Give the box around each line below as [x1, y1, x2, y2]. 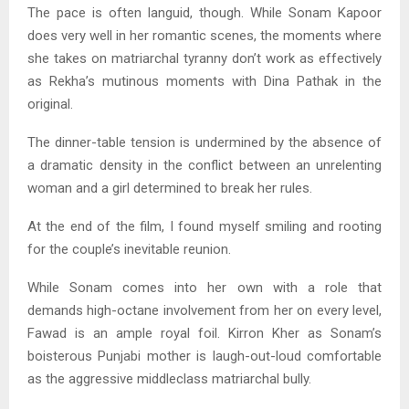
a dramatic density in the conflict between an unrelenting [27, 156, 382, 173]
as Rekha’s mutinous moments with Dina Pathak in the [27, 72, 382, 89]
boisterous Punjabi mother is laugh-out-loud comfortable [27, 347, 382, 364]
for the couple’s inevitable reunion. [27, 240, 231, 257]
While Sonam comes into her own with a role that [27, 278, 382, 296]
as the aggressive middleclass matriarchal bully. [27, 370, 311, 387]
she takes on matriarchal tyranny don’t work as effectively [27, 49, 382, 67]
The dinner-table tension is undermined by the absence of [27, 133, 382, 151]
